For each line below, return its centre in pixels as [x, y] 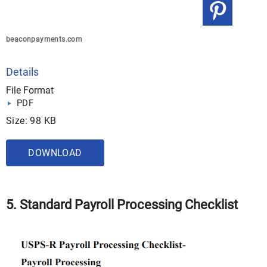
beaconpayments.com [44, 39]
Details [22, 72]
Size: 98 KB [31, 121]
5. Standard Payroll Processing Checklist [122, 205]
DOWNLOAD [55, 153]
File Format [30, 90]
